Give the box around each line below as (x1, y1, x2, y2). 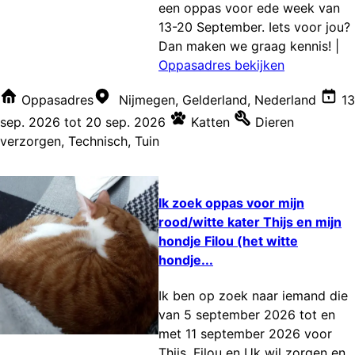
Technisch (68, 133, 128, 150)
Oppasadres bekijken (158, 57, 284, 74)
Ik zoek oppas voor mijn (158, 194, 304, 211)
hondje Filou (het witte (158, 232, 298, 249)
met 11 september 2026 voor (158, 325, 332, 342)
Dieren (255, 114, 294, 131)
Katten (191, 114, 230, 131)
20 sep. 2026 (86, 114, 166, 131)
